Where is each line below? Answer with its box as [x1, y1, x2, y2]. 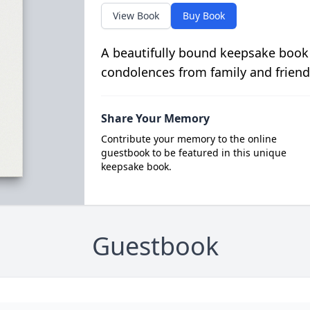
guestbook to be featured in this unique [100, 146, 286, 159]
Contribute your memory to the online [100, 132, 277, 145]
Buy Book [182, 9, 225, 22]
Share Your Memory [100, 111, 210, 126]
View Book [112, 9, 159, 22]
